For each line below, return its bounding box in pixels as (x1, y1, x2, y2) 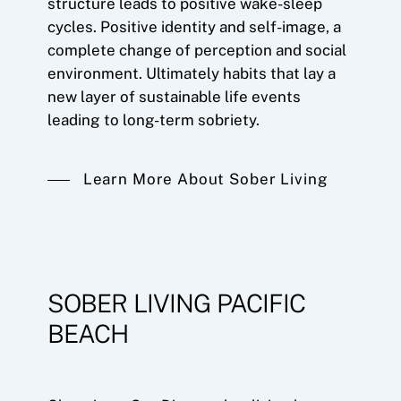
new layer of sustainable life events (47, 88, 301, 107)
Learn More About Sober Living (82, 170, 328, 189)
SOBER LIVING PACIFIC (47, 287, 305, 318)
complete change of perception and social (47, 41, 346, 60)
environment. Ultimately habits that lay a (47, 64, 336, 83)
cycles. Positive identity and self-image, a (47, 18, 341, 37)
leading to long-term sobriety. (47, 111, 260, 130)
